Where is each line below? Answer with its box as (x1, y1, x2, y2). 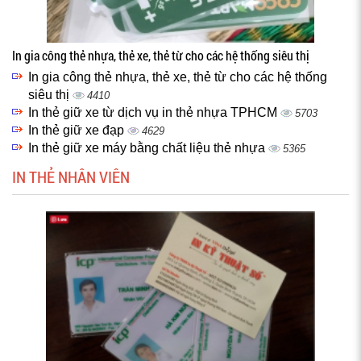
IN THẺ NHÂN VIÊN (12, 166, 130, 187)
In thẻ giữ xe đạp (28, 123, 127, 137)
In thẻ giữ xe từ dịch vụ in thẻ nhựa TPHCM (28, 106, 280, 119)
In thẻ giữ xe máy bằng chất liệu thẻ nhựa (28, 141, 268, 155)
